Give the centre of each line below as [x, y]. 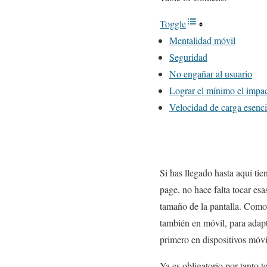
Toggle [173, 24]
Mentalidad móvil [202, 40]
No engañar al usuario [211, 74]
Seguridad [188, 57]
